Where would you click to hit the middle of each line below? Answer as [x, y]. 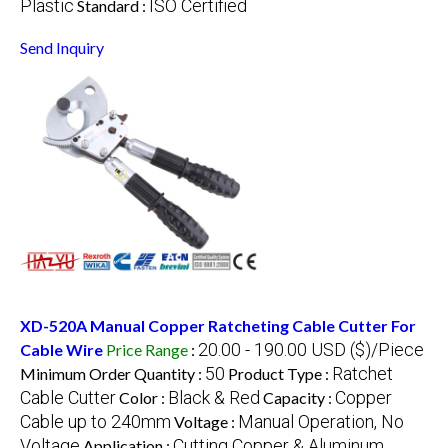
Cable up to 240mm [95, 421]
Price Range [147, 349]
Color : [143, 397]
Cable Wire [61, 349]
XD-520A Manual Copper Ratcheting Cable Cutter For [218, 325]
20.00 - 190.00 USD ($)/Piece [311, 349]
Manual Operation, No [321, 421]
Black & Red [214, 397]
